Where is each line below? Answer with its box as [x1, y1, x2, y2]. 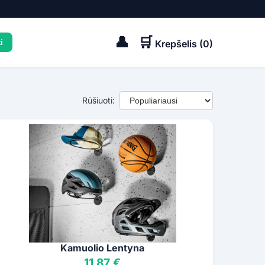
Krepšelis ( [155, 37, 203, 50]
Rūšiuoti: [82, 95, 115, 106]
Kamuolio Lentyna [60, 242, 145, 254]
